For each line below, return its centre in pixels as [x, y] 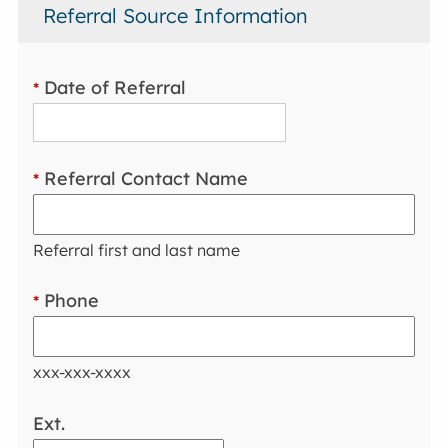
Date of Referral [113, 87]
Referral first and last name [137, 249]
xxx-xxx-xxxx [82, 372]
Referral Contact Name [144, 178]
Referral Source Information [176, 16]
